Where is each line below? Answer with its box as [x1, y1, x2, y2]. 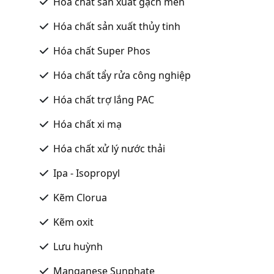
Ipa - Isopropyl [53, 166, 120, 180]
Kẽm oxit [53, 215, 94, 229]
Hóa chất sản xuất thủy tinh [53, 19, 180, 33]
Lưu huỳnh [53, 239, 103, 253]
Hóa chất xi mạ [53, 117, 122, 131]
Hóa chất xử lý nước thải [53, 141, 165, 155]
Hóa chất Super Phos [53, 43, 150, 57]
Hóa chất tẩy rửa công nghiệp [53, 68, 191, 82]
